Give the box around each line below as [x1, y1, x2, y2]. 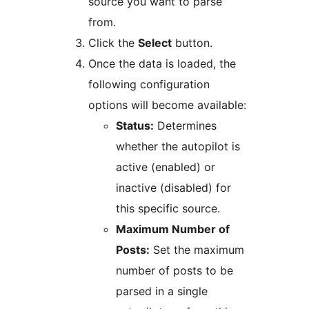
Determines [154, 119, 217, 133]
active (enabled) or [116, 160, 215, 175]
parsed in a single [116, 284, 208, 299]
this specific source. [116, 201, 220, 216]
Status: [116, 119, 154, 133]
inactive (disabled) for [116, 181, 231, 195]
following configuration [88, 77, 210, 92]
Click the [88, 36, 138, 50]
